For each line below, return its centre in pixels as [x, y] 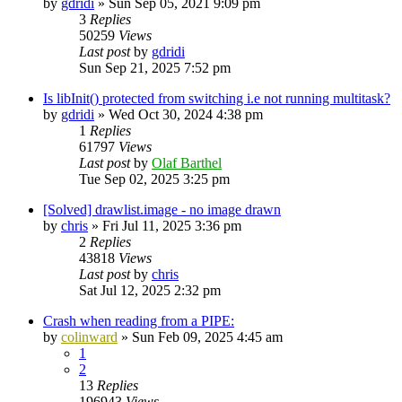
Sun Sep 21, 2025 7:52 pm [155, 67]
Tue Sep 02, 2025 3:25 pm [154, 179]
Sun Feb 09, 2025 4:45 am [207, 336]
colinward [89, 336]
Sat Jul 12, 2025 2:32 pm [150, 290]
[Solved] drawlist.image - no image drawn [162, 209]
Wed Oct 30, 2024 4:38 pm [186, 114]
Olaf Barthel [187, 162]
